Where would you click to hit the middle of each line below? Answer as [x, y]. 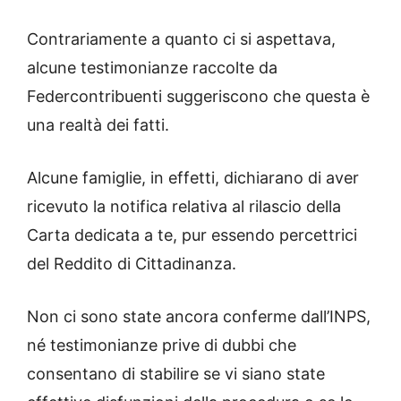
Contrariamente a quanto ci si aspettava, [181, 39]
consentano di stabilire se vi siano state [176, 374]
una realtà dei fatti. [98, 125]
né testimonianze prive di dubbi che [162, 346]
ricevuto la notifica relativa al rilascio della [184, 207]
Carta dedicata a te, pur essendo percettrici [192, 235]
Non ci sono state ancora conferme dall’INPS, [199, 317]
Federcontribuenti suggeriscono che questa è [198, 97]
